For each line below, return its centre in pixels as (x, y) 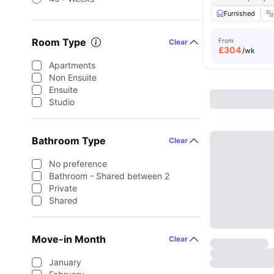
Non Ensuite (73, 77)
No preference (78, 164)
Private (63, 188)
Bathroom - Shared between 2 (109, 176)
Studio (62, 102)
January (65, 262)
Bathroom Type (69, 141)
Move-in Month (69, 239)
